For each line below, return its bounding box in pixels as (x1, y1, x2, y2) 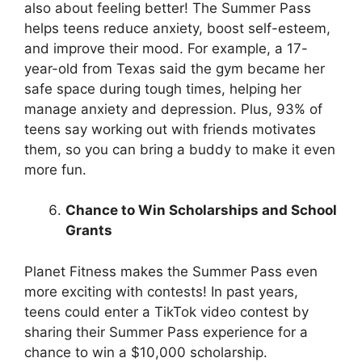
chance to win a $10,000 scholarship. (24, 343, 267, 360)
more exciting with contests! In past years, (24, 283, 298, 300)
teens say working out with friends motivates (24, 120, 316, 137)
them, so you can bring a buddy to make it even (24, 141, 335, 158)
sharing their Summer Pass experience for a (24, 323, 308, 340)
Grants (65, 222, 112, 239)
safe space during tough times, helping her (24, 80, 301, 97)
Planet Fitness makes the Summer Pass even (24, 263, 318, 280)
